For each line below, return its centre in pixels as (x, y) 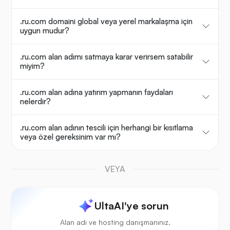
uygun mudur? (45, 31)
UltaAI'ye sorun (131, 206)
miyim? (32, 66)
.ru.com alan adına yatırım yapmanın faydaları (97, 92)
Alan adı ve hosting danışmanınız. (115, 222)
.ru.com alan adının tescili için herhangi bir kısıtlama (107, 128)
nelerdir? (35, 102)
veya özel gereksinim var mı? (70, 137)
